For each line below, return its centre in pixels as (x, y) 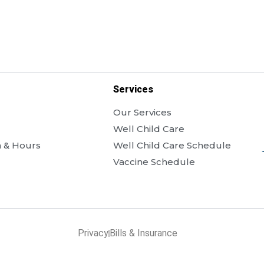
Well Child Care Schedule (172, 145)
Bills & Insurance (143, 233)
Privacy (93, 233)
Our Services (142, 112)
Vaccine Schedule (154, 161)
